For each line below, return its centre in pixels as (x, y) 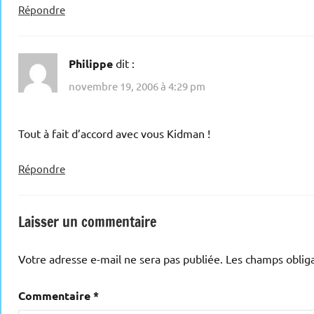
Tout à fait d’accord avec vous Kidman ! (114, 133)
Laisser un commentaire (87, 221)
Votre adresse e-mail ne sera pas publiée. (121, 258)
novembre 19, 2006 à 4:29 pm (137, 86)
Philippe (91, 64)
